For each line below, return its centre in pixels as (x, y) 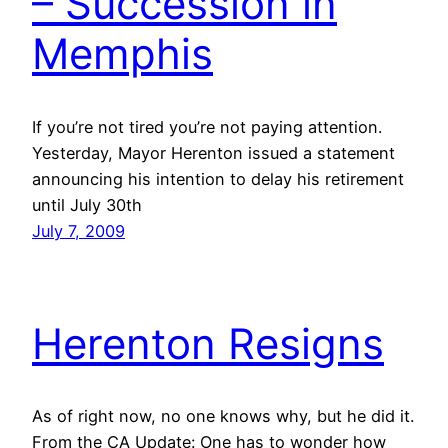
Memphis (122, 53)
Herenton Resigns (208, 343)
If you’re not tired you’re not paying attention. (207, 126)
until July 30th (87, 204)
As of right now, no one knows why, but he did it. (223, 416)
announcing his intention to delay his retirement (218, 178)
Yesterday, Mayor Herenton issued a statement (213, 152)
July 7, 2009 (78, 230)
